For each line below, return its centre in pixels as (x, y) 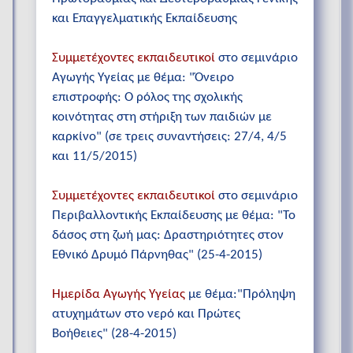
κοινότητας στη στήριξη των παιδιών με (162, 117)
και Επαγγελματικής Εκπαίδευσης (145, 18)
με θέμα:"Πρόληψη (240, 295)
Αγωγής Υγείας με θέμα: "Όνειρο (143, 77)
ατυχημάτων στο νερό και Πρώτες (146, 314)
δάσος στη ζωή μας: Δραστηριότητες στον (168, 236)
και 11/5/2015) (95, 156)
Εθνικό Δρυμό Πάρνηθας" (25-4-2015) (157, 255)
